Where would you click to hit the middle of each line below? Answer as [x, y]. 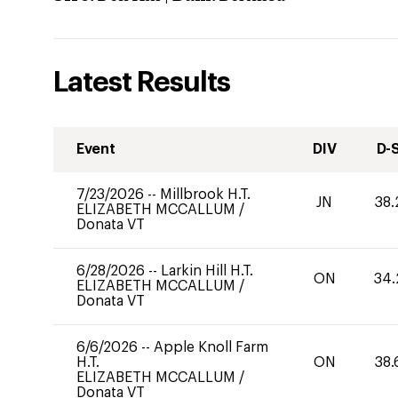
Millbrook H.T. [205, 195]
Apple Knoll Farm [211, 347]
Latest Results [142, 83]
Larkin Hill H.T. [207, 271]
